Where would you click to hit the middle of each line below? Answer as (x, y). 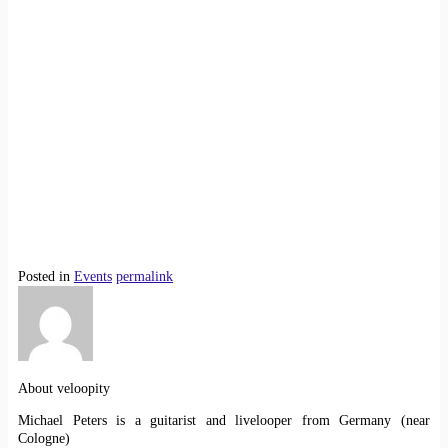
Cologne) (44, 438)
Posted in (44, 276)
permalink (144, 276)
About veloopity (64, 388)
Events (93, 276)
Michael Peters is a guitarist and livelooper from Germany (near (224, 420)
